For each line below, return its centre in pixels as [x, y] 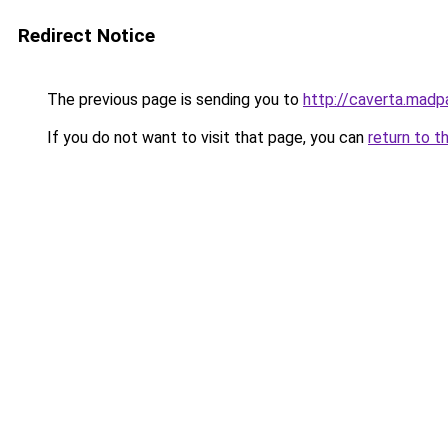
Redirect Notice [86, 35]
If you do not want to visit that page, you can [205, 137]
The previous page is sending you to [173, 99]
